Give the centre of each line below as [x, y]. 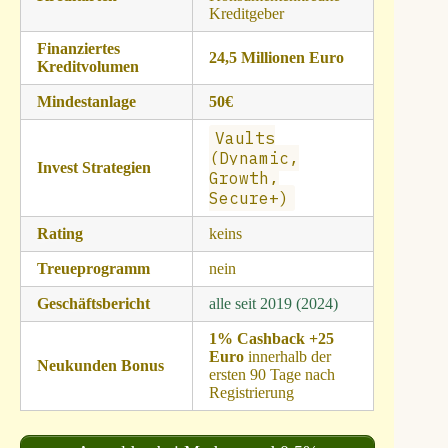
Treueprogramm [93, 269]
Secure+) [248, 198]
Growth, [243, 178]
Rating [59, 234]
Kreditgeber [246, 14]
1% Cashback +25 [271, 339]
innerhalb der [287, 357]
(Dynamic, [253, 158]
